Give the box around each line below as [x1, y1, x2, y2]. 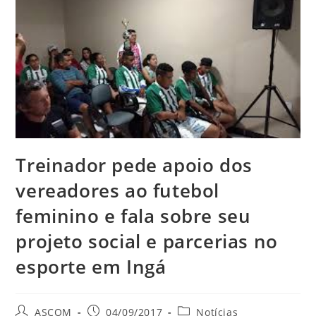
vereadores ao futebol [16, 178, 220, 204]
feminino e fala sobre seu [16, 203, 251, 229]
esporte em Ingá [16, 254, 166, 280]
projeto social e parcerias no [16, 229, 278, 255]
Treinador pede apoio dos [16, 152, 253, 178]
